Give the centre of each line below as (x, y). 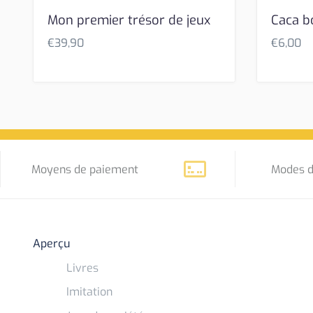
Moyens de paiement (85, 169)
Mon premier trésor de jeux (129, 20)
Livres (83, 268)
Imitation (90, 292)
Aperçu (52, 243)
